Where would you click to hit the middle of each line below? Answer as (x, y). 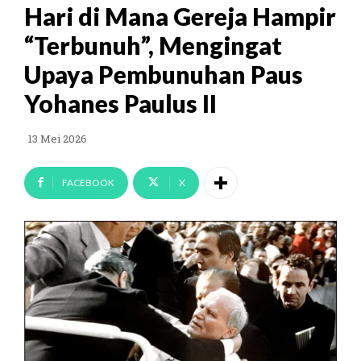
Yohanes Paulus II (120, 103)
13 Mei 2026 (58, 138)
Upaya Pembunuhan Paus (164, 74)
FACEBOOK (88, 182)
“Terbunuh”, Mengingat (153, 45)
